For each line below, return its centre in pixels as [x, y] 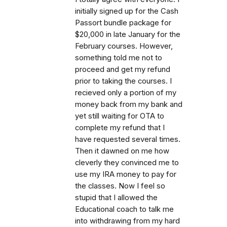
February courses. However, [124, 46]
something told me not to [119, 58]
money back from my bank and [129, 104]
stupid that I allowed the [116, 197]
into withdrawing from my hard [127, 221]
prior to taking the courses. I [123, 81]
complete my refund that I [120, 127]
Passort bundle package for [123, 23]
